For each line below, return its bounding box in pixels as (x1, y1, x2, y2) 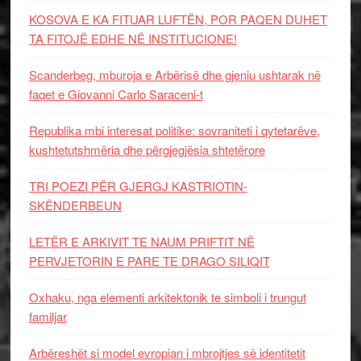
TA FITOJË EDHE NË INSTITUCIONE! (28, 29, 237, 47)
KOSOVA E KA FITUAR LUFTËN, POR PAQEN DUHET (28, 10, 327, 27)
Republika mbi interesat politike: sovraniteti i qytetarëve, (28, 121, 320, 139)
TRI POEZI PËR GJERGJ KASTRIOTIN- (28, 176, 247, 194)
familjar (28, 307, 67, 325)
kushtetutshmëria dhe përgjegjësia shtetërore (28, 140, 265, 158)
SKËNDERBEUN (28, 196, 122, 214)
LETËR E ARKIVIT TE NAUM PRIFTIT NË (28, 232, 255, 250)
